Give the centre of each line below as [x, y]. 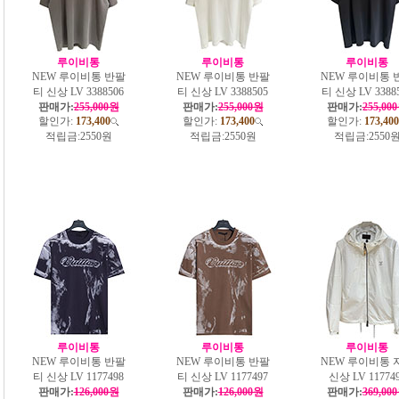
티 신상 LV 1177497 [223, 376]
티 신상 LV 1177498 [78, 376]
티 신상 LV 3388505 [223, 91]
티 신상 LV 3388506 [78, 91]
